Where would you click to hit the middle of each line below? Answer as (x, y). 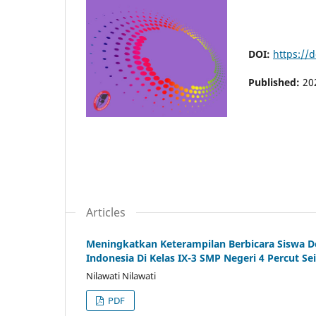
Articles (106, 213)
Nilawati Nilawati (121, 276)
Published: (275, 82)
